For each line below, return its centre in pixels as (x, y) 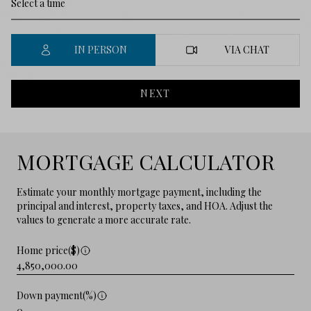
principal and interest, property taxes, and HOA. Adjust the (145, 205)
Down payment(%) (57, 295)
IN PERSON (101, 49)
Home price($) (48, 250)
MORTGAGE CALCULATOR (146, 161)
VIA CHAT (247, 49)
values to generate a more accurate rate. (104, 219)
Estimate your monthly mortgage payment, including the (139, 192)
